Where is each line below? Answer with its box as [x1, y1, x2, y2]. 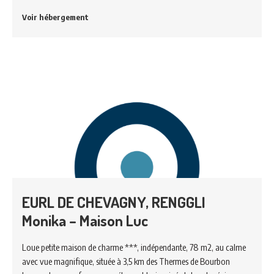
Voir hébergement [22, 12, 89, 22]
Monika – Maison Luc [22, 210, 148, 231]
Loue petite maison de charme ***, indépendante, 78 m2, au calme [22, 242, 246, 253]
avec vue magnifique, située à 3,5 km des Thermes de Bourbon [22, 256, 230, 267]
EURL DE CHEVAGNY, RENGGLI [22, 192, 206, 212]
